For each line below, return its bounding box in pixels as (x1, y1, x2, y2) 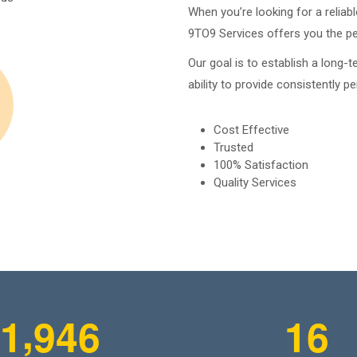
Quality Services (214, 175, 296, 190)
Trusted (214, 140, 253, 155)
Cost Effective (214, 123, 289, 137)
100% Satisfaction (214, 158, 308, 172)
